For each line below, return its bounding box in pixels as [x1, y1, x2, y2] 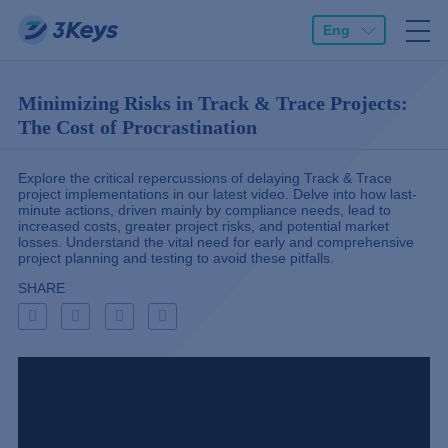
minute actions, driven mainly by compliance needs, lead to [18, 202, 391, 218]
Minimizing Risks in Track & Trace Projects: [18, 92, 408, 114]
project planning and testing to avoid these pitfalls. [18, 250, 334, 266]
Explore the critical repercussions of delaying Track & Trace [18, 170, 392, 186]
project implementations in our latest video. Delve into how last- [18, 186, 417, 202]
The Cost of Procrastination [18, 116, 257, 138]
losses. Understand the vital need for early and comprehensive [18, 234, 414, 250]
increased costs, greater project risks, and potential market [18, 218, 389, 234]
